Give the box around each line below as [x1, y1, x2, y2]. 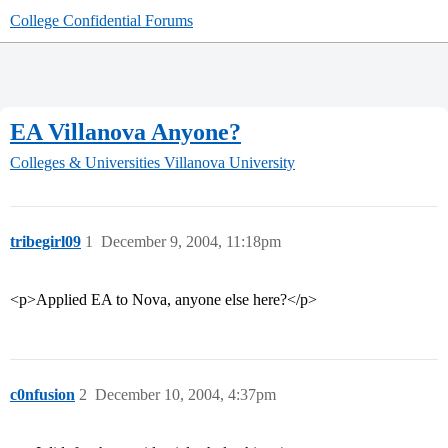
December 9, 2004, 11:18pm [101, 233, 281, 251]
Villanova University [164, 154, 295, 172]
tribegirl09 [10, 233, 81, 251]
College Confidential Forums [10, 12, 193, 29]
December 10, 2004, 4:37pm [95, 386, 276, 404]
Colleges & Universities [10, 154, 160, 172]
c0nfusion [10, 386, 75, 404]
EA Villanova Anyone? [10, 118, 241, 145]
